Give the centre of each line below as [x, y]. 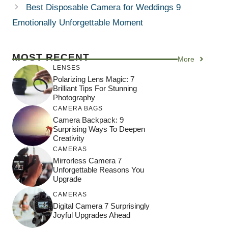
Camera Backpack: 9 [88, 120]
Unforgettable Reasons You [98, 170]
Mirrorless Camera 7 [87, 161]
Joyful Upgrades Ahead [92, 215]
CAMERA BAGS [78, 109]
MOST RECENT [51, 57]
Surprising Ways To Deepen [99, 129]
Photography [74, 98]
